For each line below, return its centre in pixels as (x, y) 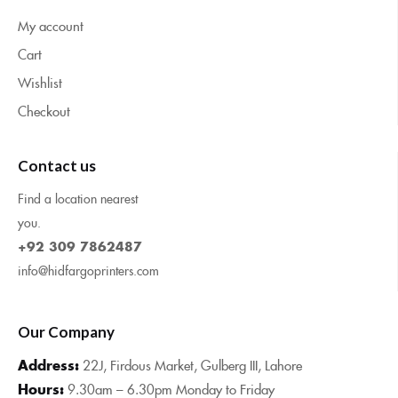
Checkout (44, 111)
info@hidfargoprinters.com (88, 271)
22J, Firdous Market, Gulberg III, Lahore (192, 365)
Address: (48, 365)
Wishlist (40, 83)
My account (51, 26)
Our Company (66, 332)
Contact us (57, 166)
